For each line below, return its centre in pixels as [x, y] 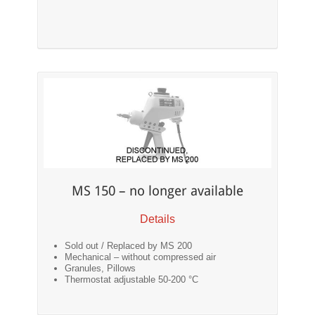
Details [157, 219]
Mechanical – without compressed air [141, 257]
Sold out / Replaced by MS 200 [129, 245]
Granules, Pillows [101, 268]
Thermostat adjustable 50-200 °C [132, 279]
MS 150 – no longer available [157, 191]
